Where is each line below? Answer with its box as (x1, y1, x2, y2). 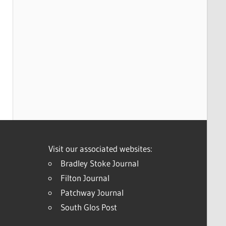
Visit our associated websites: (48, 143, 152, 154)
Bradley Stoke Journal (60, 158, 139, 169)
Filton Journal (60, 173, 109, 184)
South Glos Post (60, 202, 117, 213)
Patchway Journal (60, 187, 124, 198)
